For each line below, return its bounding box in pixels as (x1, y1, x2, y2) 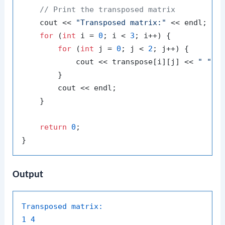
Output (13, 169, 44, 180)
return (40, 122, 67, 132)
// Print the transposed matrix (40, 5, 176, 14)
